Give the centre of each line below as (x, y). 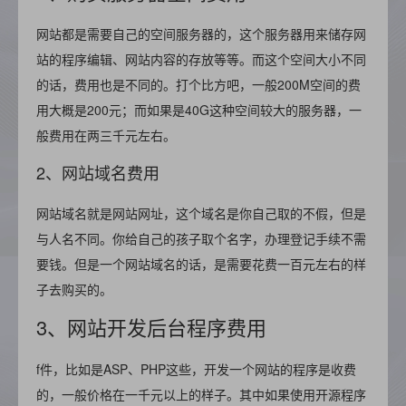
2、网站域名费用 (98, 172)
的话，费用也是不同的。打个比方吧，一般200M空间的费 (198, 84)
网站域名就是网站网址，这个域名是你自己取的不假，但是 (201, 213)
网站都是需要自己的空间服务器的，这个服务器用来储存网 (201, 34)
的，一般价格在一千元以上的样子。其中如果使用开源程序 (201, 394)
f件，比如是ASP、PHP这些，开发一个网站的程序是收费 (196, 369)
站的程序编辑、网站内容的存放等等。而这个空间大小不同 (201, 59)
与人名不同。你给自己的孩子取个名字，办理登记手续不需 (201, 238)
